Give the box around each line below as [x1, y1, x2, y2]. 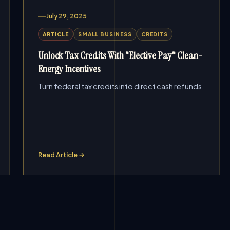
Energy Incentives [38, 62, 101, 75]
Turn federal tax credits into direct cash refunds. [38, 82, 204, 91]
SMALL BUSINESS [78, 31, 132, 37]
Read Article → [38, 150, 85, 159]
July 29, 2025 [46, 12, 87, 20]
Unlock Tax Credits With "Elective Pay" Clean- [38, 49, 203, 62]
